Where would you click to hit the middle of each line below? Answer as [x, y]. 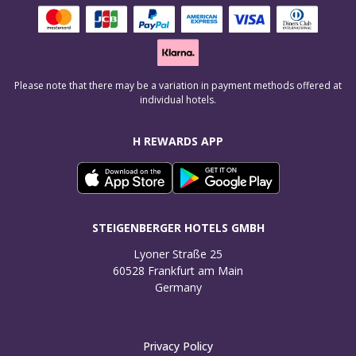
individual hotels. [178, 99]
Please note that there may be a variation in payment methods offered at [178, 85]
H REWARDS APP [178, 141]
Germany [178, 287]
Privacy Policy [178, 346]
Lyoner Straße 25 [178, 254]
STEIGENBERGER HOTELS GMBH [178, 228]
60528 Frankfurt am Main [178, 271]
